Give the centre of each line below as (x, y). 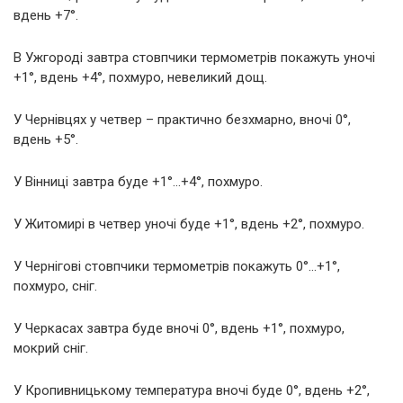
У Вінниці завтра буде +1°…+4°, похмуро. (138, 181)
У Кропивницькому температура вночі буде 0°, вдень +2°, (192, 390)
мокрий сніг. (51, 348)
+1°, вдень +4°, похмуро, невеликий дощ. (140, 77)
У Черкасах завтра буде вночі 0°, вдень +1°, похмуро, (179, 328)
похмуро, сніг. (55, 286)
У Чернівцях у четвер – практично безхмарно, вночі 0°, (182, 119)
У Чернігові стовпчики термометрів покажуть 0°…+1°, (177, 266)
